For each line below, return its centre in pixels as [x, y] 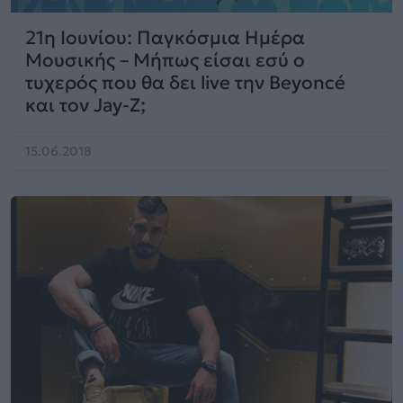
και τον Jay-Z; [85, 105]
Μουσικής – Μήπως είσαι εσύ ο [165, 60]
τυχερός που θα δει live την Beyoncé [185, 83]
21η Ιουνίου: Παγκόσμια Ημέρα [165, 38]
